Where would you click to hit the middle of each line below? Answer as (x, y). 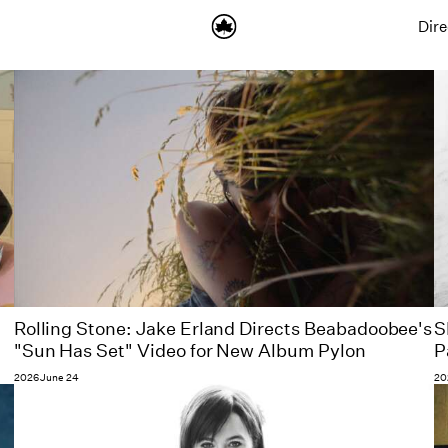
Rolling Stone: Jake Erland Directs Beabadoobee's (223, 329)
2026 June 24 (46, 378)
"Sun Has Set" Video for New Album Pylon (189, 351)
